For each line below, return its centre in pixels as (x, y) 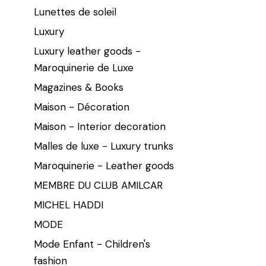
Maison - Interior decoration (100, 126)
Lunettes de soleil (75, 12)
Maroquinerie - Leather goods (104, 165)
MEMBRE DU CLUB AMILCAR (98, 185)
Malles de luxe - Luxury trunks (104, 146)
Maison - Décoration (82, 107)
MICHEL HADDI (69, 205)
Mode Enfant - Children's (92, 244)
